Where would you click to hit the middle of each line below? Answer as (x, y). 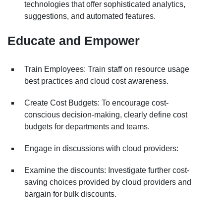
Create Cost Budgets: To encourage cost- (96, 103)
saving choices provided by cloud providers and (108, 182)
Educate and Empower (74, 41)
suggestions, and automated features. (90, 16)
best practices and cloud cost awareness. (96, 81)
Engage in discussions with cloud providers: (101, 148)
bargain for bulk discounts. (70, 194)
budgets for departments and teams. (87, 126)
